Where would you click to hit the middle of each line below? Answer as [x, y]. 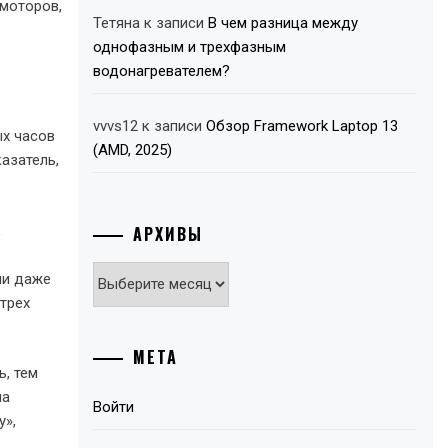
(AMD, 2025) [133, 150]
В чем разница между [283, 23]
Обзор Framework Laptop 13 [302, 126]
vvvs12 [116, 126]
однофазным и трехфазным [190, 47]
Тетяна [117, 23]
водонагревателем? [162, 71]
